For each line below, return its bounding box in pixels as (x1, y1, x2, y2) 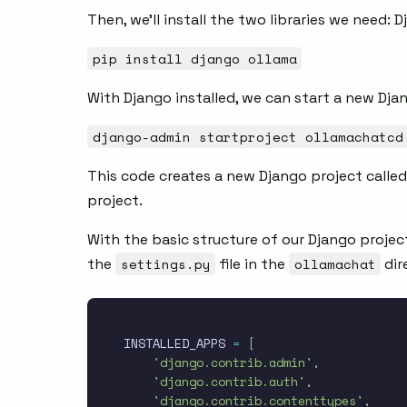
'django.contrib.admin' (153, 353, 313, 372)
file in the (215, 254, 290, 274)
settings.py (120, 254, 211, 274)
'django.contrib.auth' (153, 372, 305, 392)
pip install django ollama (92, 49, 297, 69)
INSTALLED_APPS (124, 334, 233, 353)
